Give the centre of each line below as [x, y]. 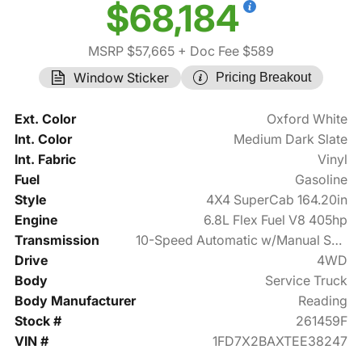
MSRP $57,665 [131, 51]
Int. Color [43, 139]
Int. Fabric [45, 160]
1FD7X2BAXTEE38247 [280, 341]
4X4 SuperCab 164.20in [277, 200]
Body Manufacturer [75, 301]
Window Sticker [121, 78]
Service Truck [307, 281]
